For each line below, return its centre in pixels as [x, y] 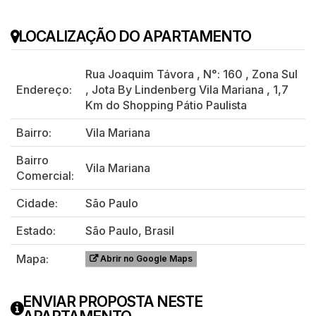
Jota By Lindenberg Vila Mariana [178, 89]
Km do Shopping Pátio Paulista [166, 105]
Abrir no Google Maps [146, 259]
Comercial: [45, 175]
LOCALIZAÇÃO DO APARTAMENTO [135, 36]
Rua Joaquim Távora [140, 74]
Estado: [36, 230]
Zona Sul [275, 74]
